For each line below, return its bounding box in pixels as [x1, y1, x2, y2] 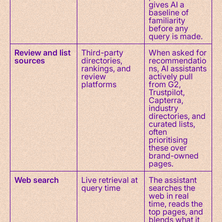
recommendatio [149, 55, 206, 65]
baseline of [149, 6, 189, 17]
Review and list [14, 47, 71, 57]
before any [149, 22, 188, 33]
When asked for [149, 47, 207, 57]
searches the [149, 182, 195, 193]
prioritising [149, 134, 188, 145]
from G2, [149, 78, 181, 89]
